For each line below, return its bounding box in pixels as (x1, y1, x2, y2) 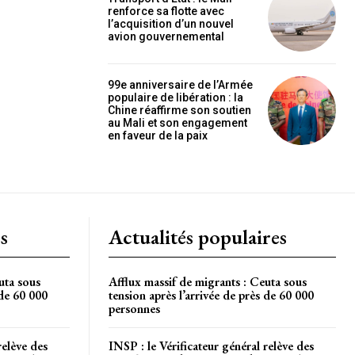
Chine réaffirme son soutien (108, 104, 251, 117)
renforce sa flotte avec (108, 4, 224, 17)
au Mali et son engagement (108, 116, 247, 130)
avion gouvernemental (108, 29, 224, 43)
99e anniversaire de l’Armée (108, 78, 253, 92)
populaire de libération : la (108, 91, 243, 105)
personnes (109, 300, 160, 317)
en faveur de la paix (108, 129, 208, 143)
